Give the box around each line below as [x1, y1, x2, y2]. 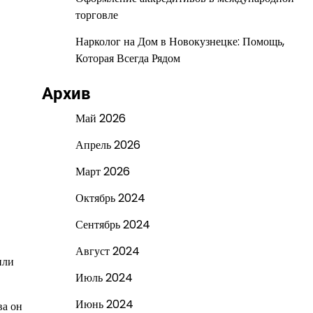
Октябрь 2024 [75, 190, 145, 206]
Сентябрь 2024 [75, 217, 150, 233]
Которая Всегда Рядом [75, 50, 180, 66]
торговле [75, 7, 118, 23]
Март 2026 [75, 163, 130, 180]
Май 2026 [75, 110, 126, 126]
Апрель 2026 [75, 137, 140, 153]
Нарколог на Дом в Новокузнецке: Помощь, [75, 34, 284, 50]
